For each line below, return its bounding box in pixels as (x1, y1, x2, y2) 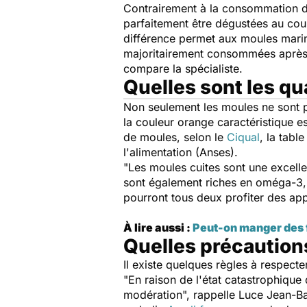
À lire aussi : (123, 221, 193, 234)
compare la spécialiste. (123, 62, 246, 75)
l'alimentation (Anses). (123, 145, 238, 159)
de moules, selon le (123, 130, 227, 144)
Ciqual (227, 130, 260, 144)
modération (123, 288, 182, 302)
